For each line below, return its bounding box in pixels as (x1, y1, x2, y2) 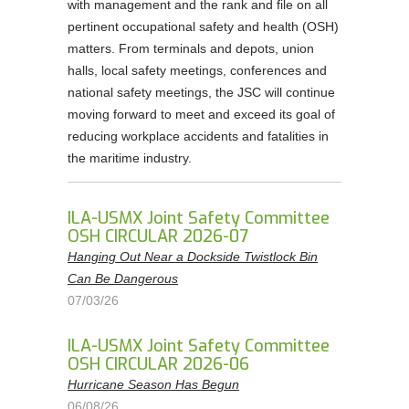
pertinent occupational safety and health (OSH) (68, 19, 339, 34)
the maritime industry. (68, 151, 195, 165)
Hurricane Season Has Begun (68, 377, 239, 392)
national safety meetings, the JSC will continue (68, 85, 335, 100)
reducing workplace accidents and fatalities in (68, 129, 329, 143)
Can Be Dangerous (68, 271, 178, 286)
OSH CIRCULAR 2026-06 (68, 353, 249, 375)
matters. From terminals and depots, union (68, 41, 314, 56)
